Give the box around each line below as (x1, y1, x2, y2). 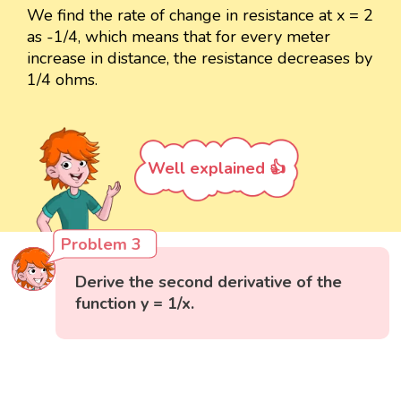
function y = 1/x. (75, 293, 195, 315)
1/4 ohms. (27, 69, 98, 91)
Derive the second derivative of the (75, 271, 343, 294)
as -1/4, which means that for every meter (27, 26, 330, 48)
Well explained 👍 (148, 158, 286, 180)
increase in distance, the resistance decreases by (27, 47, 372, 70)
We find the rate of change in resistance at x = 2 (27, 4, 373, 27)
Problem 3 (61, 234, 142, 256)
